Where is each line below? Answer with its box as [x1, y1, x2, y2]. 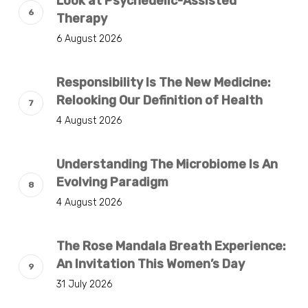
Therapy [56, 10, 107, 26]
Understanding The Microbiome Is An [56, 156, 278, 172]
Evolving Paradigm [56, 174, 168, 190]
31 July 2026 [56, 278, 112, 290]
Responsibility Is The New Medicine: [56, 74, 271, 90]
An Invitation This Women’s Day [56, 256, 245, 272]
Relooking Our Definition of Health [56, 92, 263, 108]
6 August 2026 [56, 32, 122, 45]
